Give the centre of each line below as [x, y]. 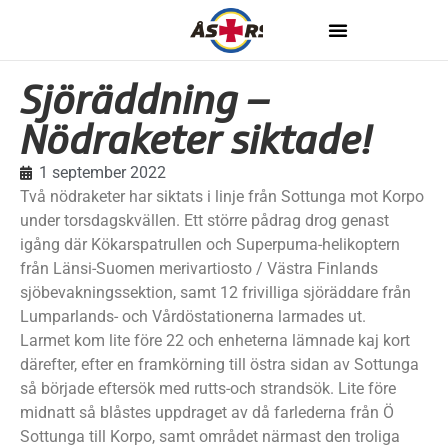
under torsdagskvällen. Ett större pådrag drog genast [204, 220]
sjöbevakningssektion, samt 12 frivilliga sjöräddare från [215, 292]
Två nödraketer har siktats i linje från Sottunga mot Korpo [222, 196]
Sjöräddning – [144, 100]
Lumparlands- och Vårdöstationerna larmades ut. [193, 316]
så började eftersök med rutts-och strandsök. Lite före [208, 388]
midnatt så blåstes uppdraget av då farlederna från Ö [207, 412]
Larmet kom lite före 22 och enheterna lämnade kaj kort [215, 340]
